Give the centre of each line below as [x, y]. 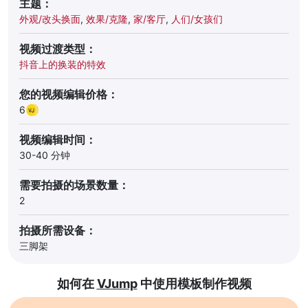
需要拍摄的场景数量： [74, 185]
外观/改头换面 [50, 19]
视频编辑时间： [58, 140]
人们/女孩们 [197, 19]
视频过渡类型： [58, 49]
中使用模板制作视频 [194, 284]
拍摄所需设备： [58, 230]
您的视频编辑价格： [69, 94]
